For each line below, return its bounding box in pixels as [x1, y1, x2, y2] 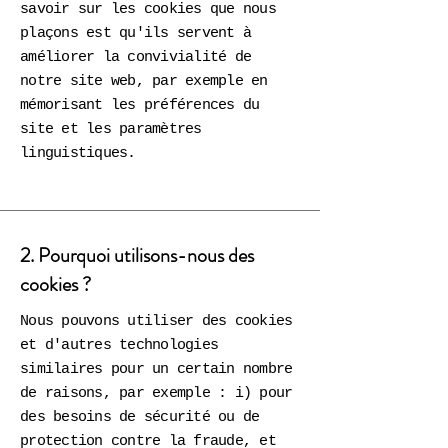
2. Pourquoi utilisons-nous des [20, 241, 254, 270]
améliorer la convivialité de [20, 49, 251, 66]
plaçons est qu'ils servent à [20, 25, 251, 42]
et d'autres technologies [20, 337, 218, 354]
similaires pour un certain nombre [20, 361, 293, 378]
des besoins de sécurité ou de [20, 409, 260, 426]
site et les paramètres [20, 121, 202, 138]
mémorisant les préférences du [20, 97, 260, 114]
